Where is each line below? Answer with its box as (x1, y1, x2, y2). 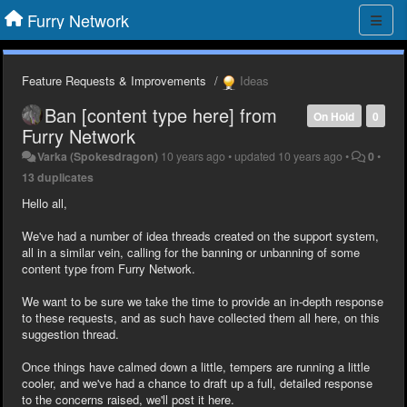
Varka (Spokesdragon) (37, 147, 159, 164)
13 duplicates (22, 168, 94, 185)
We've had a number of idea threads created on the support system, (22, 226, 379, 244)
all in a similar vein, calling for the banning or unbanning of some (22, 243, 360, 261)
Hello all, (22, 194, 67, 212)
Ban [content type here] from (45, 101, 277, 128)
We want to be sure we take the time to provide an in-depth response (22, 292, 383, 310)
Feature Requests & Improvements (22, 72, 206, 89)
